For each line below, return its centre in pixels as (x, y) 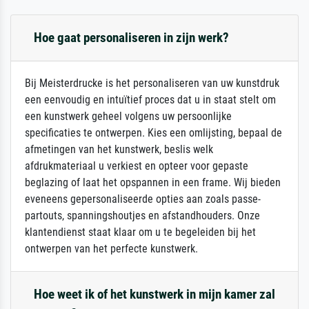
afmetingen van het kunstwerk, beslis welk (119, 150)
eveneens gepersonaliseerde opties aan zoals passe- (143, 199)
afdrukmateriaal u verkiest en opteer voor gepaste (137, 166)
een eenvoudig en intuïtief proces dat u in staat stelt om (150, 100)
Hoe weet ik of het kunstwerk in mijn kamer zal (154, 295)
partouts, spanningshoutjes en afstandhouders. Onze (142, 216)
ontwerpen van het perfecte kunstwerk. (111, 249)
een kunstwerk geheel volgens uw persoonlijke (128, 117)
